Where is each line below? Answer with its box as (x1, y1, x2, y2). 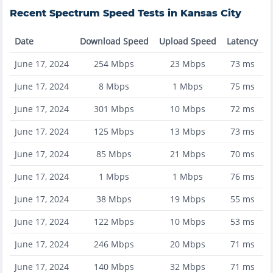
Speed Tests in (100, 7, 180, 19)
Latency (227, 35, 258, 47)
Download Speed (79, 35, 149, 47)
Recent (10, 7, 49, 19)
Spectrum (49, 7, 100, 19)
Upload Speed (158, 35, 216, 47)
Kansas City (180, 7, 241, 19)
